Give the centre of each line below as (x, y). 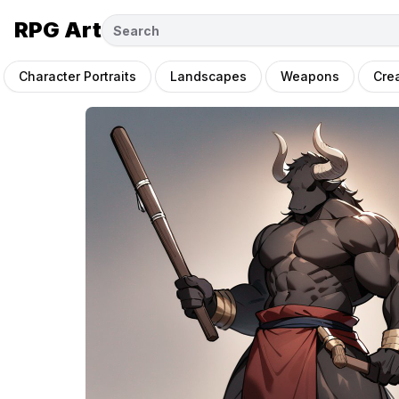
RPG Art (58, 30)
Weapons (310, 76)
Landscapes (208, 76)
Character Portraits (77, 76)
